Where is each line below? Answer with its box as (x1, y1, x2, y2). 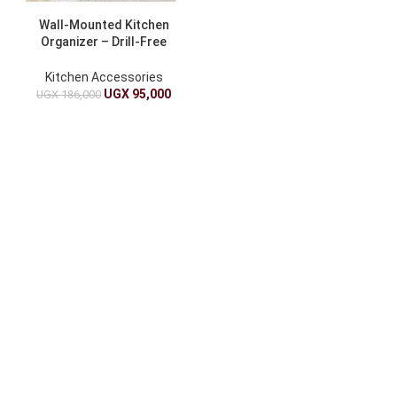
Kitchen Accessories (44, 70, 163, 85)
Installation (70, 51, 137, 66)
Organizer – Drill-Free (41, 35, 167, 49)
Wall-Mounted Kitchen (38, 18, 169, 32)
